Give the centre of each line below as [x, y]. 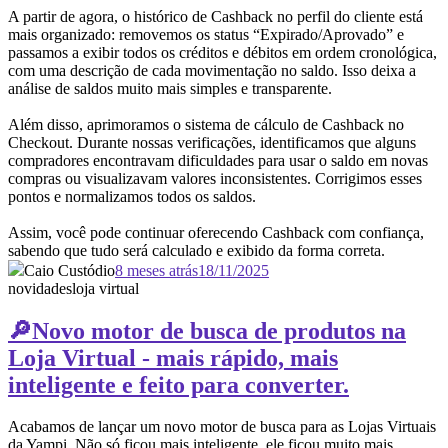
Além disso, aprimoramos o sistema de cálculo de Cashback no [206, 124]
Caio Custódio [69, 270]
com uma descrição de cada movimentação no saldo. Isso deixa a [212, 70]
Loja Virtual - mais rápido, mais [173, 357]
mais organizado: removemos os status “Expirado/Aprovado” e [206, 34]
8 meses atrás [156, 270]
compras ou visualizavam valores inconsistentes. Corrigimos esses [215, 178]
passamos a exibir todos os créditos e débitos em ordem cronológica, [222, 52]
